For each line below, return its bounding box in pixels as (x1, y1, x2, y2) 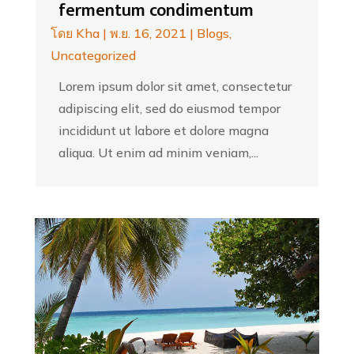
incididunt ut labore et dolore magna (58, 122, 269, 138)
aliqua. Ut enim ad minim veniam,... (58, 144, 258, 160)
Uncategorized (50, 47, 136, 63)
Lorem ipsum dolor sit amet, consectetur (58, 77, 292, 94)
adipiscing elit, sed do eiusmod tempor (58, 100, 281, 116)
